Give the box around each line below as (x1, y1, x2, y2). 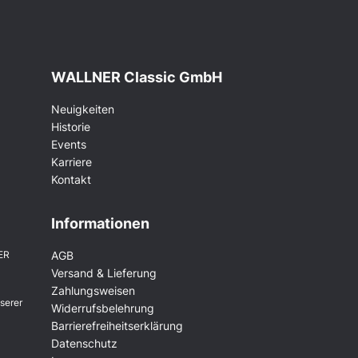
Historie (50, 119, 90, 133)
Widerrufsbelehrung (50, 300, 154, 315)
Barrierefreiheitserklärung (50, 318, 183, 332)
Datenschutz (50, 336, 117, 350)
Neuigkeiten (50, 101, 114, 116)
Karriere (50, 154, 92, 169)
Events (50, 137, 86, 151)
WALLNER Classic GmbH (50, 68, 222, 86)
